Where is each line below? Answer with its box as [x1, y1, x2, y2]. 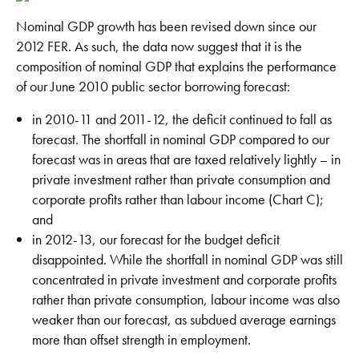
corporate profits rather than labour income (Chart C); [32, 189, 324, 208]
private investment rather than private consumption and [32, 169, 330, 188]
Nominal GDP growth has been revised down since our [16, 16, 317, 35]
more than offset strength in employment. [32, 329, 251, 349]
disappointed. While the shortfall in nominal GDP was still [32, 249, 343, 268]
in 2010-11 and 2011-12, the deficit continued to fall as [32, 109, 332, 128]
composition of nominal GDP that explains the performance [16, 56, 337, 75]
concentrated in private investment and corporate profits [32, 269, 337, 288]
